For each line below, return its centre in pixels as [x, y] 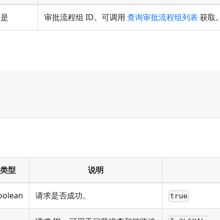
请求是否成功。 [63, 196]
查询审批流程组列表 [163, 17]
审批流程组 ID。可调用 [86, 17]
